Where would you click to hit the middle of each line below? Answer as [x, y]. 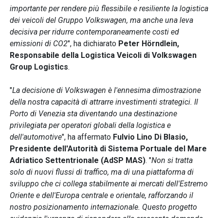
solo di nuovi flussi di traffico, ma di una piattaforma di [102, 172]
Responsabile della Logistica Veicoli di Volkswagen [103, 55]
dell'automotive [36, 137]
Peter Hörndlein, [149, 44]
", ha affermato [87, 137]
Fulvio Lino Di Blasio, [150, 137]
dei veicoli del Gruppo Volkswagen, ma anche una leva [101, 20]
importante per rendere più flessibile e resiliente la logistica [109, 9]
